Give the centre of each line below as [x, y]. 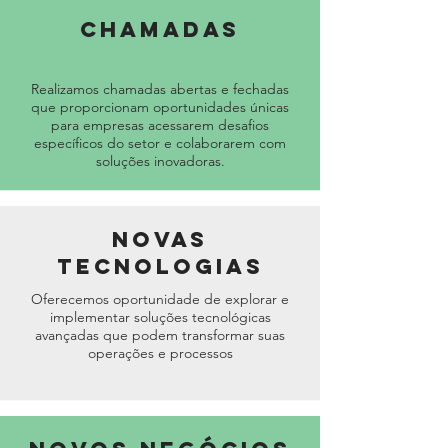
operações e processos [160, 353]
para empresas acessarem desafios [160, 125]
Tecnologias [160, 266]
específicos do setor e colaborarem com [160, 143]
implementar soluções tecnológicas [160, 317]
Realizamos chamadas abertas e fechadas [160, 89]
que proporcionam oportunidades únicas [160, 107]
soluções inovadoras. [160, 161]
